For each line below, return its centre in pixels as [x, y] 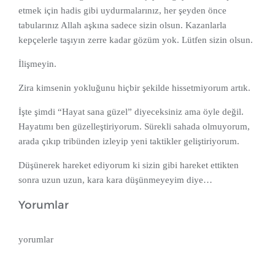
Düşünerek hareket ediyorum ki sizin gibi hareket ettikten [129, 165]
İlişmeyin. [37, 64]
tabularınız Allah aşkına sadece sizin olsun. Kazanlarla [122, 25]
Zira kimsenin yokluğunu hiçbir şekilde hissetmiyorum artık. [134, 88]
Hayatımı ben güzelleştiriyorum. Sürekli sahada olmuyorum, [134, 127]
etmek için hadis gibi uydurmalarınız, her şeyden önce [122, 11]
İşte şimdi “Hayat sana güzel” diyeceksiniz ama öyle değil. [131, 112]
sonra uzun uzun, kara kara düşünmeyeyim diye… [115, 180]
